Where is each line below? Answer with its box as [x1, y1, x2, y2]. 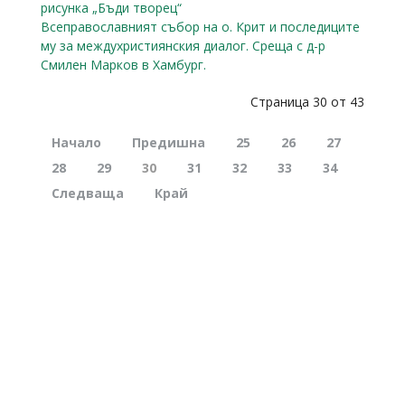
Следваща [52, 184, 124, 202]
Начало [52, 133, 101, 151]
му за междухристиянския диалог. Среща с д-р [41, 36, 325, 54]
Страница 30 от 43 [250, 92, 364, 110]
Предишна [132, 133, 205, 151]
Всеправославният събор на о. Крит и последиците [41, 17, 360, 35]
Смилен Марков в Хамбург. [41, 55, 206, 73]
